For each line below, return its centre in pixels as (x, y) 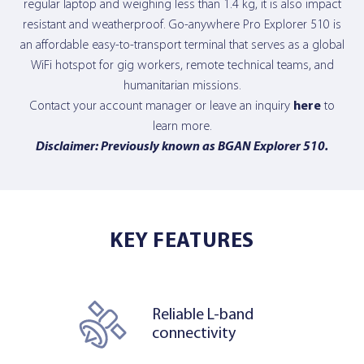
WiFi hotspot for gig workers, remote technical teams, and (182, 65)
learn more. (182, 126)
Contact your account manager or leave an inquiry (161, 106)
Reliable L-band (203, 315)
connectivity (194, 334)
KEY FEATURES (182, 241)
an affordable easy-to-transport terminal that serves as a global (182, 45)
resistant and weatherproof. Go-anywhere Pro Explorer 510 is (182, 25)
